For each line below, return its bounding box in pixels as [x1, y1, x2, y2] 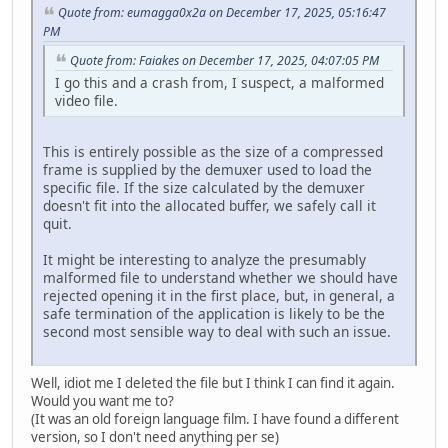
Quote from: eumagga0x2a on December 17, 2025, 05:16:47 [58, 3, 386, 21]
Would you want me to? [31, 392, 174, 411]
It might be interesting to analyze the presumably [43, 250, 366, 270]
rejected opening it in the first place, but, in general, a [43, 286, 395, 306]
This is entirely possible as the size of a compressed [43, 142, 383, 162]
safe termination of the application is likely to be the [43, 304, 385, 324]
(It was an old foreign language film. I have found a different [31, 410, 399, 429]
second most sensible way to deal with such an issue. [43, 322, 391, 342]
